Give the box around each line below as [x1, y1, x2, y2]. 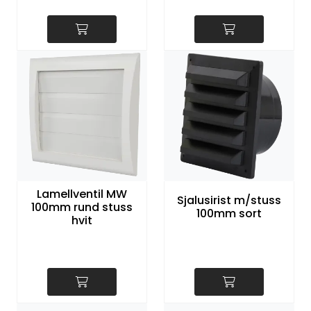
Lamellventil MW [37, 185, 127, 202]
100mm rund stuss [31, 199, 133, 215]
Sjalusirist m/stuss [177, 192, 281, 209]
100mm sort [196, 205, 262, 222]
